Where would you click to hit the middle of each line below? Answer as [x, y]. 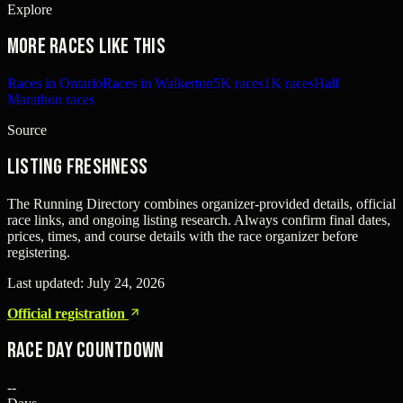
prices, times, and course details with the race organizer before [183, 236]
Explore [30, 10]
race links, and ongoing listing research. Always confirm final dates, [199, 219]
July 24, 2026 [126, 282]
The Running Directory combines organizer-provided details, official [201, 203]
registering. [39, 252]
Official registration [68, 313]
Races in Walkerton [158, 83]
